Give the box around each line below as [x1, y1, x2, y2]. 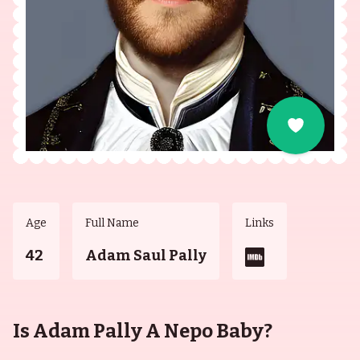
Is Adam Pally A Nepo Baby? [13, 320, 272, 342]
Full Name [85, 216, 139, 230]
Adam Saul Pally [85, 247, 207, 264]
